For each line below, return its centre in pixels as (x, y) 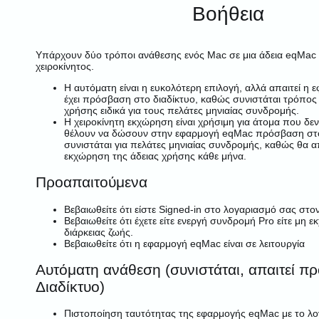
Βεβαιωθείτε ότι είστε (111, 209)
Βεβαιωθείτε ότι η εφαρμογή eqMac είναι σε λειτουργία (184, 243)
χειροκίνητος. (65, 66)
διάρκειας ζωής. (99, 232)
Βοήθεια (228, 14)
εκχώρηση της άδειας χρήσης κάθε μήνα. (155, 156)
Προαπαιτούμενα (91, 182)
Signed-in (180, 209)
